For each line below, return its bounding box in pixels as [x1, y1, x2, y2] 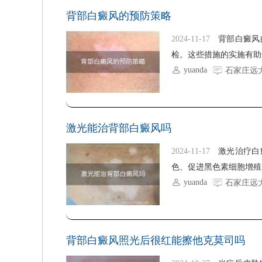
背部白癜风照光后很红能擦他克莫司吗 [66, 234, 245, 246]
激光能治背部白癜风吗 [66, 122, 171, 134]
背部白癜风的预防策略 [66, 9, 171, 22]
